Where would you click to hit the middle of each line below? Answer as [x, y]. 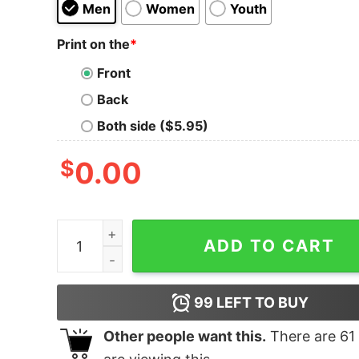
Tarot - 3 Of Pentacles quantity [153, 230]
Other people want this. [184, 337]
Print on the [93, 44]
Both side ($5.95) [152, 126]
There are [303, 337]
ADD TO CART [270, 246]
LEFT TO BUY [261, 303]
